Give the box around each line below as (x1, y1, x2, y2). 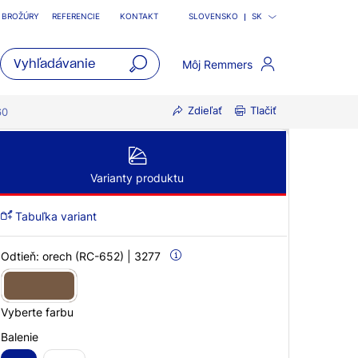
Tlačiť (250, 105, 276, 117)
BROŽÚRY (2, 12, 39, 21)
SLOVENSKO (189, 12, 238, 21)
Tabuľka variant (12, 209, 97, 223)
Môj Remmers (182, 57, 253, 71)
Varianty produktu (90, 171, 184, 185)
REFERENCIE (52, 12, 102, 21)
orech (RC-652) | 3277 (42, 249, 161, 263)
